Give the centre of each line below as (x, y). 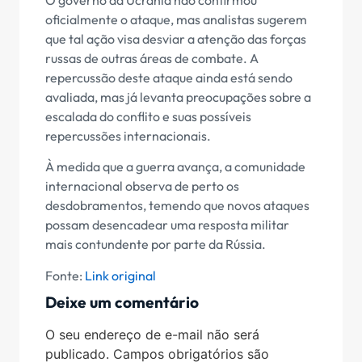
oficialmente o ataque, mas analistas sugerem (176, 19)
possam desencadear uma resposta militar (167, 225)
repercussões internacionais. (128, 135)
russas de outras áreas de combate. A (152, 58)
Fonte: (65, 275)
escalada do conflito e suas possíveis (148, 116)
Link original (120, 275)
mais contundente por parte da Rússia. (156, 244)
